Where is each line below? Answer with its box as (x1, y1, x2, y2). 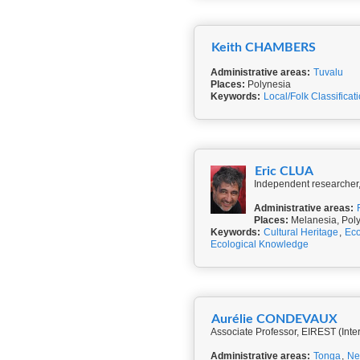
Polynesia (245, 79, 291, 90)
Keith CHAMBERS (211, 41, 316, 54)
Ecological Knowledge (211, 239, 309, 250)
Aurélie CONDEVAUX (211, 313, 337, 325)
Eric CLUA (255, 165, 314, 178)
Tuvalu (313, 67, 343, 78)
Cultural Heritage (264, 227, 338, 238)
